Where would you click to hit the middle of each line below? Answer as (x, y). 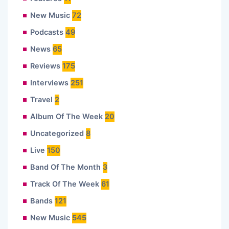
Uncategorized (57, 133)
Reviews (45, 66)
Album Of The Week (66, 116)
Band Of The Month (65, 167)
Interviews (49, 83)
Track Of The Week (65, 184)
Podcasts (47, 32)
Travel (41, 99)
